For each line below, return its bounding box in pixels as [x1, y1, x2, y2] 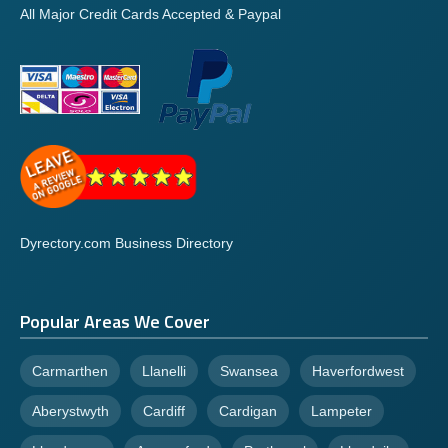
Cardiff [143, 403, 185, 420]
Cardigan [219, 403, 277, 420]
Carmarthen [32, 363, 108, 380]
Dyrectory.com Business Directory [20, 235, 233, 252]
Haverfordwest [312, 363, 404, 380]
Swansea [220, 363, 278, 380]
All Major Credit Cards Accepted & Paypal [20, 6, 281, 23]
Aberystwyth [32, 403, 109, 420]
